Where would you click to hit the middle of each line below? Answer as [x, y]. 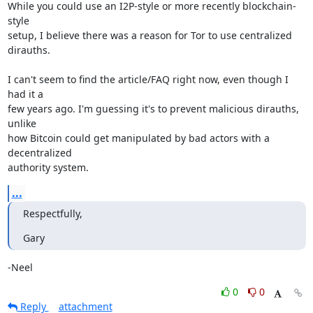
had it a [27, 94]
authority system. [48, 167]
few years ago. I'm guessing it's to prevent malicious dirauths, [153, 109]
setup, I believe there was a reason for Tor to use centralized [150, 35]
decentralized [41, 153]
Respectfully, [52, 213]
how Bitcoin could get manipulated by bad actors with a [138, 138]
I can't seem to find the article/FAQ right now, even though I [148, 79]
